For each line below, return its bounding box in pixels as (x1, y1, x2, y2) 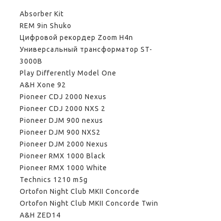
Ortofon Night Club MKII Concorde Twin (20, 199, 158, 208)
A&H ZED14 (20, 211, 61, 220)
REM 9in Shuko (20, 22, 72, 30)
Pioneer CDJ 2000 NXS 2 (20, 105, 106, 113)
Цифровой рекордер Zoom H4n (20, 34, 133, 42)
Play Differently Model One (20, 69, 116, 77)
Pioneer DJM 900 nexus (20, 116, 103, 125)
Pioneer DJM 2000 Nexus (20, 140, 108, 148)
